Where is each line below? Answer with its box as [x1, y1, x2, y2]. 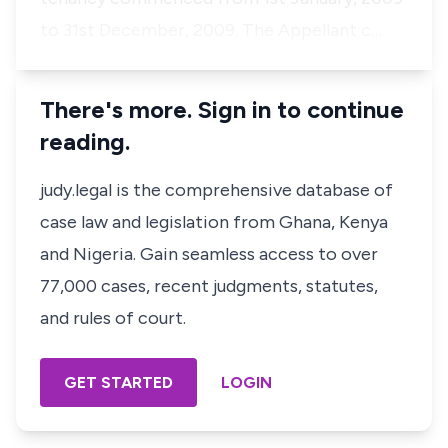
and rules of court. [40, 307, 186, 329]
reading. [40, 127, 130, 156]
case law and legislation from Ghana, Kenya [40, 211, 388, 233]
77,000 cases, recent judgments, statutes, [40, 275, 378, 297]
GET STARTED [64, 373, 173, 392]
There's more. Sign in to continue [40, 95, 404, 124]
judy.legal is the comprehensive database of [40, 179, 393, 201]
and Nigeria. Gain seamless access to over [40, 243, 378, 265]
